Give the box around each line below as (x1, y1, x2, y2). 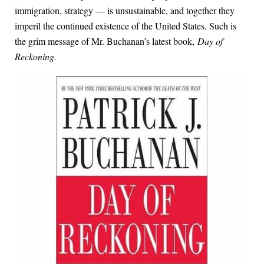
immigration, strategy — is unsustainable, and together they (15, 4, 235, 17)
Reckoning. (15, 50, 57, 63)
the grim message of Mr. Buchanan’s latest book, (15, 35, 197, 48)
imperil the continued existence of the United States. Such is (15, 19, 236, 32)
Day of (197, 35, 223, 48)
